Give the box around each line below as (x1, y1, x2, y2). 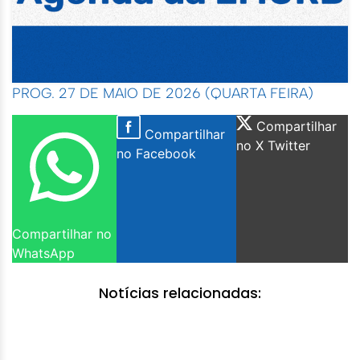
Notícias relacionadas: (99, 283, 261, 303)
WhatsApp (12, 244, 75, 261)
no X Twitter (236, 137, 311, 154)
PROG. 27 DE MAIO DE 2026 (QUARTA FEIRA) (12, 84, 313, 101)
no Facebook (116, 145, 196, 162)
